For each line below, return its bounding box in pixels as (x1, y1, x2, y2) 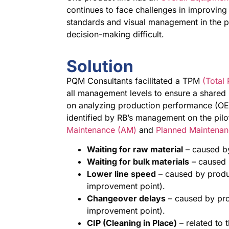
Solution (66, 56, 134, 76)
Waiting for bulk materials (87, 156, 190, 167)
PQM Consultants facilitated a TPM (66, 75, 203, 86)
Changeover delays (87, 193, 166, 203)
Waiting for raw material (87, 144, 184, 154)
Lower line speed (87, 168, 156, 179)
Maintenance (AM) (66, 124, 137, 135)
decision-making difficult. (66, 29, 165, 40)
